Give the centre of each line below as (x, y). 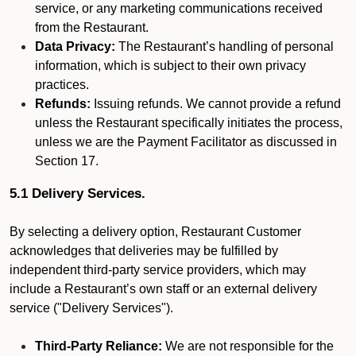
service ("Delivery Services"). (91, 308)
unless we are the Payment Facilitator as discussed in (186, 142)
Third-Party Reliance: (99, 346)
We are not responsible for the (248, 346)
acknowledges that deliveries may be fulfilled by (144, 251)
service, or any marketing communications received (179, 8)
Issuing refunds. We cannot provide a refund (216, 104)
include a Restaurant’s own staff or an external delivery (163, 289)
